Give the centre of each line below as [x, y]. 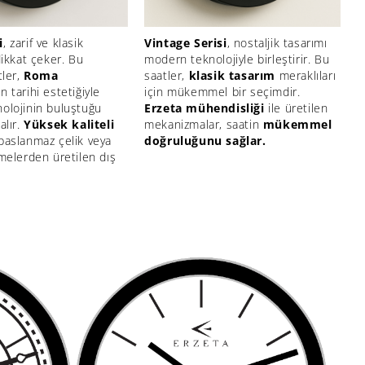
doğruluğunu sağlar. [205, 140]
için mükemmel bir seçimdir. [222, 91]
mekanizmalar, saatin [204, 124]
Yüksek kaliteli [69, 124]
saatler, [167, 75]
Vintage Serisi [186, 42]
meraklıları [306, 75]
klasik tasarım [232, 75]
